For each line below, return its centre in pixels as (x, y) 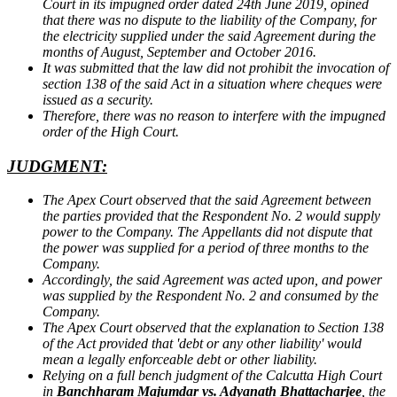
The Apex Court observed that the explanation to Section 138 (213, 328)
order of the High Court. (111, 132)
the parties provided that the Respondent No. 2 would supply (211, 216)
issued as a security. (98, 100)
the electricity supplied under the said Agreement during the (209, 36)
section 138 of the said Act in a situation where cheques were (212, 84)
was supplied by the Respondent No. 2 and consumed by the (210, 296)
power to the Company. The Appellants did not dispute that (207, 232)
